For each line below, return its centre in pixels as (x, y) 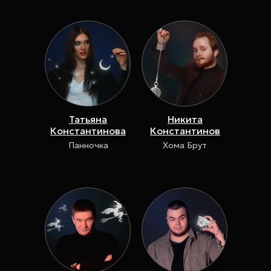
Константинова (88, 131)
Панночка (88, 145)
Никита (185, 119)
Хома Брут (185, 145)
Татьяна (88, 119)
